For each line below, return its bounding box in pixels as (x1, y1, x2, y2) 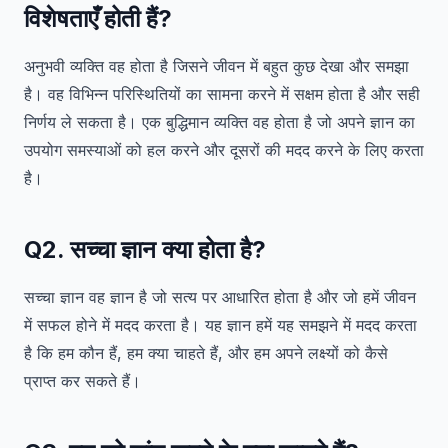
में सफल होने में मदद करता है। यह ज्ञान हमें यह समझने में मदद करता (24, 315, 417, 335)
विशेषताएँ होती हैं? (24, 4, 172, 33)
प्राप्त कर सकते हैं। (24, 371, 141, 391)
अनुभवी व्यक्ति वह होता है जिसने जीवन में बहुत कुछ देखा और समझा (24, 56, 409, 76)
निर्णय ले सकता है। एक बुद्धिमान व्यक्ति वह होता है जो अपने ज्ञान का (24, 112, 415, 132)
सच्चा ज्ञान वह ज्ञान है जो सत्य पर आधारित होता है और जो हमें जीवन (24, 287, 416, 307)
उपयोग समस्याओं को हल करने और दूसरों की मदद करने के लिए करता (24, 140, 424, 160)
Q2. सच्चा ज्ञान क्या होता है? (24, 235, 266, 264)
